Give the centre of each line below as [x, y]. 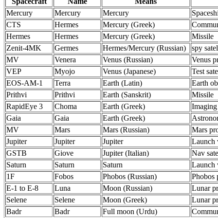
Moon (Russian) [127, 188]
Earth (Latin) [122, 83]
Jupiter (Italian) [126, 153]
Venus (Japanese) [129, 71]
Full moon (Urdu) [130, 211]
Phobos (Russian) [130, 176]
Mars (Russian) [126, 130]
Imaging [204, 106]
